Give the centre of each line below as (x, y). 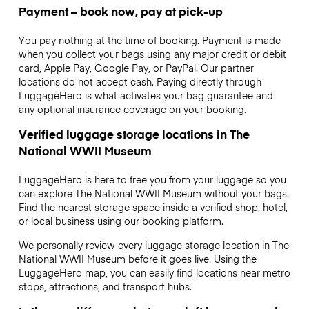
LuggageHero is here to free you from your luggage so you (152, 180)
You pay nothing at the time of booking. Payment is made (149, 40)
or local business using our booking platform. (121, 221)
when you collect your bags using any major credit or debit (152, 54)
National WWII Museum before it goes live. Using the (137, 258)
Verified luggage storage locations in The (134, 134)
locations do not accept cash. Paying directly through (140, 82)
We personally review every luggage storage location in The (153, 245)
